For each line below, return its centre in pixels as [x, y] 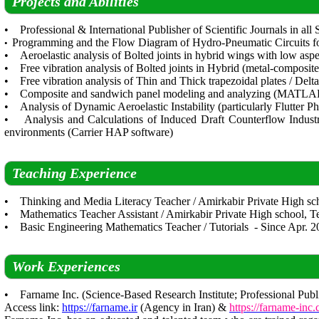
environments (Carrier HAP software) [89, 132]
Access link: [33, 307]
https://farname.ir [100, 307]
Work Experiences [66, 266]
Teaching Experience [74, 173]
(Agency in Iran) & [183, 307]
